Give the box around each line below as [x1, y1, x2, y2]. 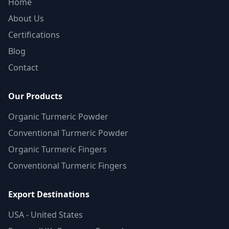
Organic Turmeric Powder [8, 111, 108, 122]
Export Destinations [8, 189, 89, 200]
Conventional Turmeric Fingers [8, 160, 127, 171]
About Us [8, 13, 44, 24]
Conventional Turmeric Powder [8, 127, 128, 139]
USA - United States [8, 209, 83, 220]
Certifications [8, 29, 60, 40]
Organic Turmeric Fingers [8, 144, 107, 155]
